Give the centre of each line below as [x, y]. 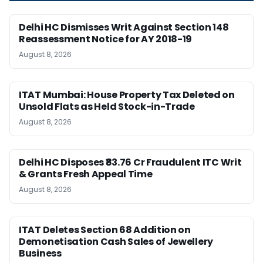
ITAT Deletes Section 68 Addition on [105, 230]
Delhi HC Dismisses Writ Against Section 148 [124, 28]
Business [40, 254]
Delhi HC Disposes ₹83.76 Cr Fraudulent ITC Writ [130, 163]
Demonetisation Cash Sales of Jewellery [116, 242]
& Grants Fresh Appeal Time [87, 174]
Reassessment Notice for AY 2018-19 [106, 39]
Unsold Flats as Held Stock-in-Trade [107, 107]
